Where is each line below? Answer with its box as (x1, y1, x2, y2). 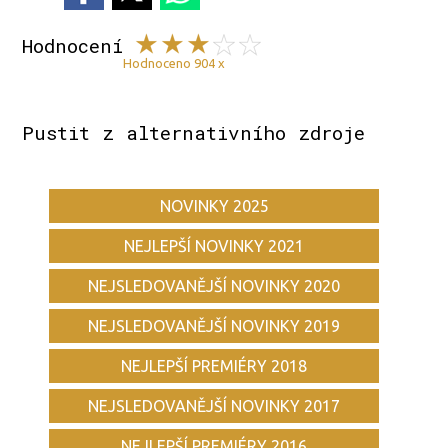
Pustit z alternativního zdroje (22, 120, 366, 146)
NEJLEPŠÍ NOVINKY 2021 (124, 237, 304, 256)
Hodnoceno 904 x (123, 56, 226, 71)
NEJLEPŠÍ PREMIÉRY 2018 (121, 357, 307, 376)
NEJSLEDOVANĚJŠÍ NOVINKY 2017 (88, 397, 340, 416)
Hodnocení (22, 33, 124, 59)
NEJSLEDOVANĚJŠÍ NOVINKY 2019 (88, 317, 340, 336)
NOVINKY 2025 (159, 197, 269, 216)
